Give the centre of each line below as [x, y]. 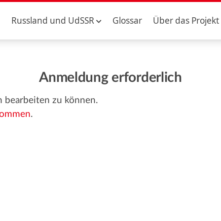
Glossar [127, 20]
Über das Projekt [186, 20]
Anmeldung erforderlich [110, 77]
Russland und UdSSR [53, 20]
